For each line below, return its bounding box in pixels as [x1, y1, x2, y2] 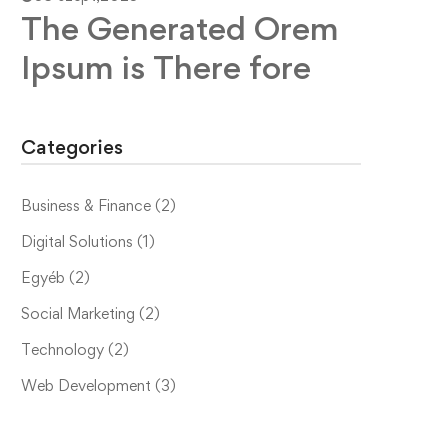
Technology [21, 339, 108, 359]
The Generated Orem [21, 7, 339, 48]
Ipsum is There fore [21, 46, 311, 87]
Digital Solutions [21, 231, 137, 251]
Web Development [21, 375, 155, 395]
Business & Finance [21, 195, 155, 215]
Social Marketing [21, 303, 139, 323]
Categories [21, 134, 123, 159]
